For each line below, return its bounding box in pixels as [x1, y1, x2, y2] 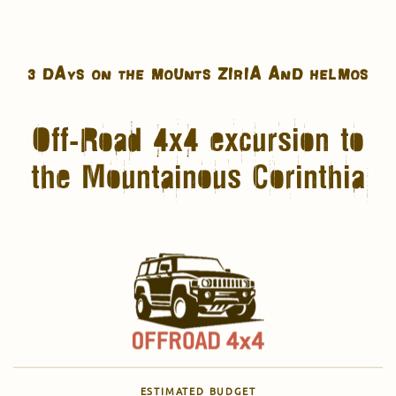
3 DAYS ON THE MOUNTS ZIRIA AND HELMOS [27, 64, 369, 80]
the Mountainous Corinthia [31, 149, 365, 202]
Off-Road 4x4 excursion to [32, 112, 364, 164]
